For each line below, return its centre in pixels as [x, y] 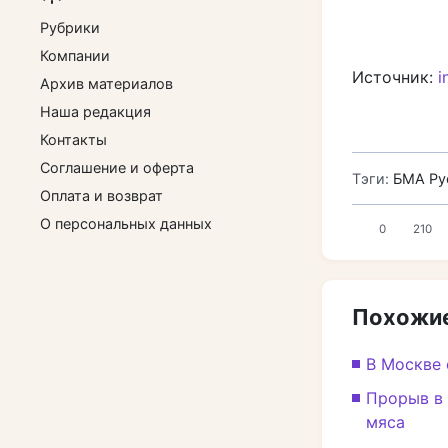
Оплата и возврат [101, 195]
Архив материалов [106, 83]
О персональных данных [126, 223]
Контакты [73, 139]
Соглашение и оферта [117, 167]
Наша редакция [95, 111]
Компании [75, 55]
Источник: [395, 77]
